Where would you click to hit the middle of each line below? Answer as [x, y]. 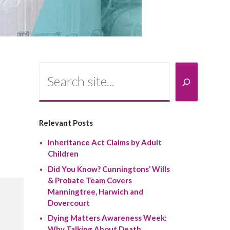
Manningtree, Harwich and [95, 191]
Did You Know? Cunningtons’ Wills [109, 169]
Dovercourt [69, 203]
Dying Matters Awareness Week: [107, 218]
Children [63, 154]
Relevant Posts [66, 123]
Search [51, 68]
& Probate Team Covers [90, 180]
